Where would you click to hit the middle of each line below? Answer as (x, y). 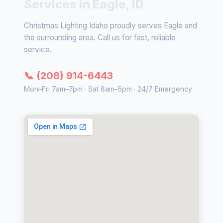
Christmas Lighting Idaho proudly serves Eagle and (111, 25)
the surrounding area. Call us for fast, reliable (100, 37)
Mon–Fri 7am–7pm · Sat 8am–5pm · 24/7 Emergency (108, 89)
